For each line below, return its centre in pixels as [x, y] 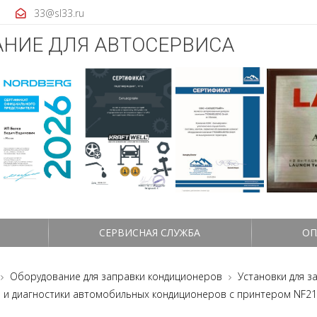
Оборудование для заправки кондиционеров [116, 276]
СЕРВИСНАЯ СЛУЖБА [150, 232]
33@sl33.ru [59, 13]
